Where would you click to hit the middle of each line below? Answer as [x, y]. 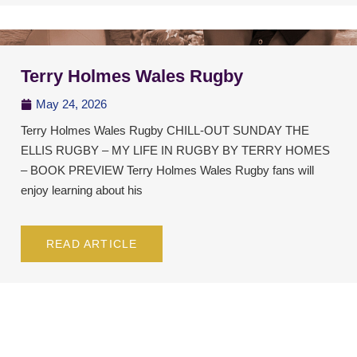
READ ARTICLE [92, 244]
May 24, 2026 [71, 104]
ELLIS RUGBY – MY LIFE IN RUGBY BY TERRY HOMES [175, 151]
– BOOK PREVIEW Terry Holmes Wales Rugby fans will [167, 171]
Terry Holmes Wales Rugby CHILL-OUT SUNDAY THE [165, 131]
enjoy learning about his [82, 190]
